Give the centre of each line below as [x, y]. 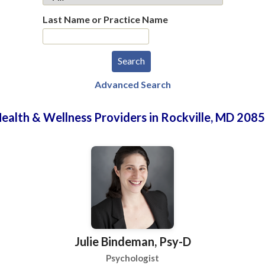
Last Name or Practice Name [105, 19]
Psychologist [132, 258]
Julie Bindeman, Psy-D [132, 241]
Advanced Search [132, 84]
